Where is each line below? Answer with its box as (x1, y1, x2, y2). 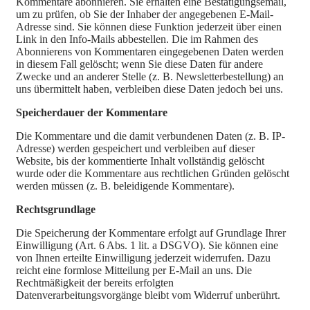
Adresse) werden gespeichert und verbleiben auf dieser (16, 143, 255, 155)
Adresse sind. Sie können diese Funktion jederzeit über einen (16, 21, 282, 33)
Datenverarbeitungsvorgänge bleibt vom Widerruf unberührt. (16, 289, 280, 302)
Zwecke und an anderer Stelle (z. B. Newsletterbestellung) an (16, 71, 284, 83)
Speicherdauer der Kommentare (16, 107, 167, 119)
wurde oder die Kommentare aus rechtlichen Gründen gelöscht (16, 167, 289, 180)
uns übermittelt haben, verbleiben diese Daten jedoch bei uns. (16, 83, 283, 95)
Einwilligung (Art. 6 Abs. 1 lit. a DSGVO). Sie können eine (16, 239, 278, 252)
